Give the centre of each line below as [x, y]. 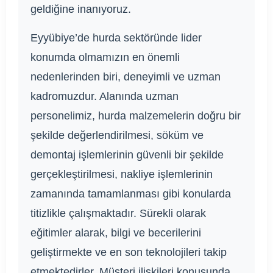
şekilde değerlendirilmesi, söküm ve [117, 136]
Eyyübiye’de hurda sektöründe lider [116, 38]
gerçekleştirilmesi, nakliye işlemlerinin [122, 175]
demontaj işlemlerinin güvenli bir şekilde [127, 155]
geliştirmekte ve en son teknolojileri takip [129, 253]
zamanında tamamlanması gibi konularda [131, 194]
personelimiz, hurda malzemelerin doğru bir [136, 116]
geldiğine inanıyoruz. [81, 9]
